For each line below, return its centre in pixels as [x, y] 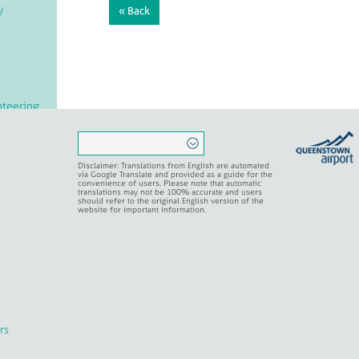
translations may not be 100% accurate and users [170, 192]
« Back [134, 10]
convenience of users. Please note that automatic [169, 183]
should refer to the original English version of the [171, 200]
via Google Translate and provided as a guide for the [175, 174]
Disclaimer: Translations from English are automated [173, 165]
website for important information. [142, 209]
